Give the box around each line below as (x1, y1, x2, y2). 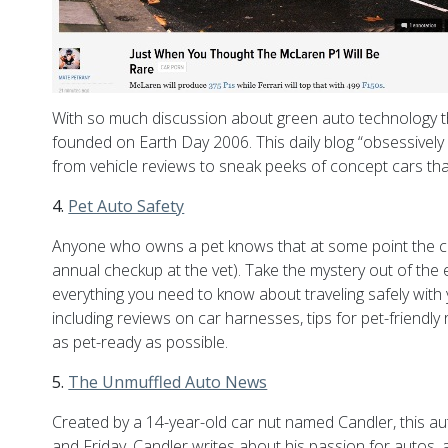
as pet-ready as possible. (52, 331, 229, 354)
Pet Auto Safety (68, 195, 185, 218)
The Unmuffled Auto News (68, 371, 268, 394)
